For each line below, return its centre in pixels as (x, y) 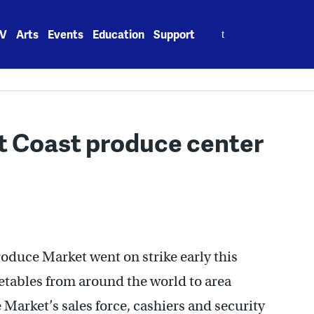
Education (119, 34)
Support (175, 34)
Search (223, 26)
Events (66, 34)
